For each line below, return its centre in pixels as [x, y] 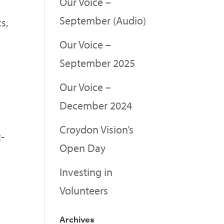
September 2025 [97, 63]
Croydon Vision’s [97, 129]
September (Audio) [103, 20]
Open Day [83, 148]
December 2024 [96, 105]
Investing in [86, 172]
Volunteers [84, 190]
